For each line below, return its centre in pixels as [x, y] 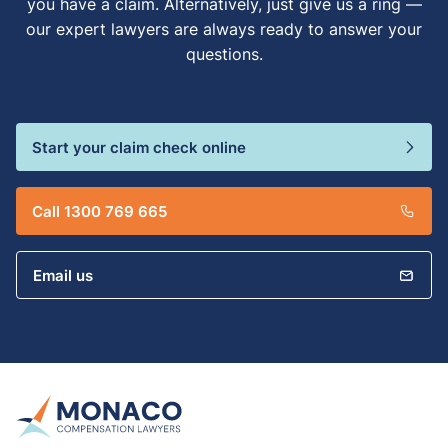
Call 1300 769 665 [99, 211]
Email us [63, 275]
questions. [224, 54]
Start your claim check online [139, 147]
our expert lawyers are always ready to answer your [224, 29]
